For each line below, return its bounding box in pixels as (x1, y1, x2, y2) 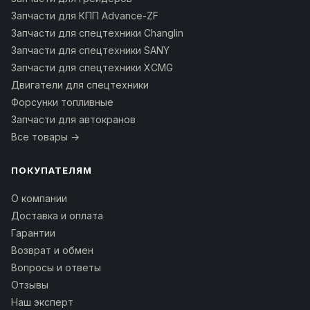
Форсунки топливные (11, 95, 113, 108)
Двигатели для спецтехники (11, 78, 149, 91)
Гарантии (11, 226, 55, 239)
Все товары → (11, 130, 80, 143)
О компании (11, 192, 67, 204)
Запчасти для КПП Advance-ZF (11, 9, 158, 21)
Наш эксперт (11, 295, 73, 308)
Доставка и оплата (11, 209, 103, 221)
